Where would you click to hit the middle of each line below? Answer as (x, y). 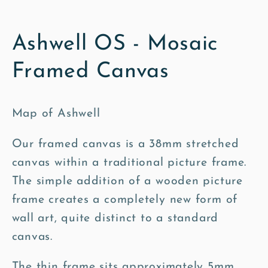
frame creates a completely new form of (125, 200)
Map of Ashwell (56, 114)
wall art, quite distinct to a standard (115, 218)
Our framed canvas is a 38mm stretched (125, 144)
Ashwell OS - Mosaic (115, 44)
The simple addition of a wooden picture (127, 181)
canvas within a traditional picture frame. (129, 162)
